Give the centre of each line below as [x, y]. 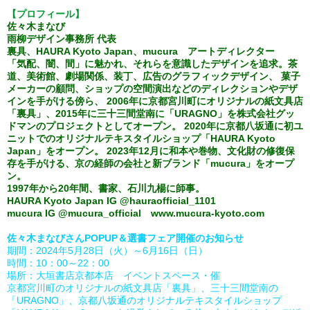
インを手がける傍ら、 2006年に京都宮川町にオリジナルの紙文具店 [155, 101]
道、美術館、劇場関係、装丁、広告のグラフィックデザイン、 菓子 [154, 76]
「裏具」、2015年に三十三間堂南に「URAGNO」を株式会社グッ [151, 113]
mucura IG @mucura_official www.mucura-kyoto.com [136, 213]
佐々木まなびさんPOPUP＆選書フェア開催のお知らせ [125, 238]
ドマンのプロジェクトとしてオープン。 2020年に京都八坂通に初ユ [155, 126]
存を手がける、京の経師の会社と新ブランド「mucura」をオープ [151, 163]
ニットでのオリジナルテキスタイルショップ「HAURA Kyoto [141, 138]
